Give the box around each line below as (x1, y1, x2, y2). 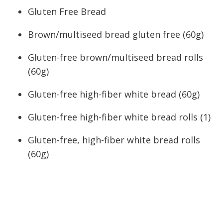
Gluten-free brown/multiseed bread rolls (28, 51, 203, 63)
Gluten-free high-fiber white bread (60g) (28, 88, 200, 100)
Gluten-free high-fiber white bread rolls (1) (28, 111, 211, 123)
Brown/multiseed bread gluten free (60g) (28, 28, 204, 40)
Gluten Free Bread (28, 5, 106, 17)
